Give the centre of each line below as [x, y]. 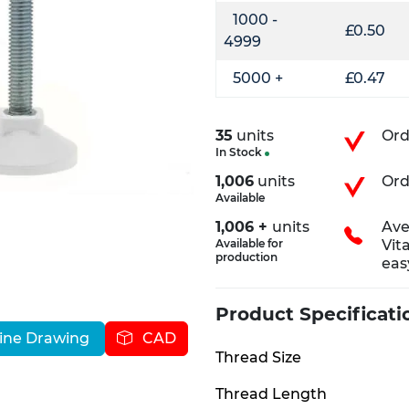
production [246, 257]
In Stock [240, 152]
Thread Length [271, 394]
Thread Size [258, 357]
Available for [249, 243]
